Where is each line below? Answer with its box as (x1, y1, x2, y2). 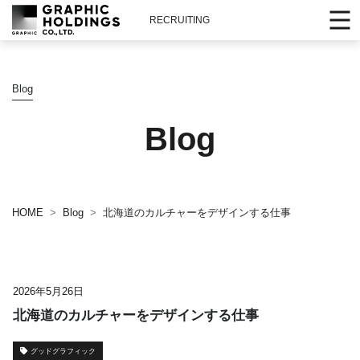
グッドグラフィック (31, 347, 96, 355)
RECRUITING (149, 14, 211, 26)
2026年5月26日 (13, 285, 84, 297)
